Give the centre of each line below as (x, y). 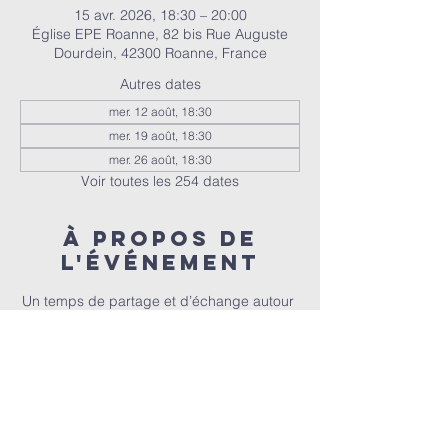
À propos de (160, 238)
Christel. (160, 343)
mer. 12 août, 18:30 (160, 111)
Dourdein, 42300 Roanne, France (160, 53)
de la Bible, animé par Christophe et (160, 322)
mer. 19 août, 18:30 (160, 135)
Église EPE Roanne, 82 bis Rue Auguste (160, 34)
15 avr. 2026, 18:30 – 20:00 (160, 15)
